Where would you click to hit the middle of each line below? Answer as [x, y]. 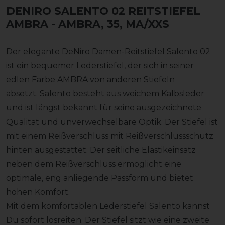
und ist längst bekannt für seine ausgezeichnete [104, 107]
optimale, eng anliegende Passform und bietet [100, 178]
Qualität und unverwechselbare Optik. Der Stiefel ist [112, 122]
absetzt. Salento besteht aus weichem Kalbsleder [105, 93]
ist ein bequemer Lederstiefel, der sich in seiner [100, 65]
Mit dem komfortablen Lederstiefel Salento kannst [108, 206]
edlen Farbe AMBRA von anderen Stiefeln [90, 79]
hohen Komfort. [38, 192]
